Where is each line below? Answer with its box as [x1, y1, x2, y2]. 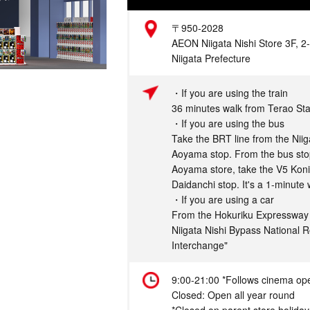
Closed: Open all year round [172, 288, 295, 302]
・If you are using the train [172, 86, 288, 100]
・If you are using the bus [172, 116, 284, 130]
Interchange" [172, 238, 228, 252]
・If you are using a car [172, 192, 274, 206]
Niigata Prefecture [172, 51, 250, 65]
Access [66, 86, 98, 100]
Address [66, 21, 102, 35]
